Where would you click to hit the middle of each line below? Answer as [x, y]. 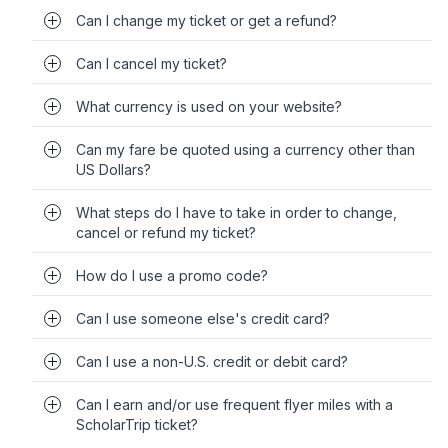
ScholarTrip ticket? [137, 424]
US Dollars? [113, 169]
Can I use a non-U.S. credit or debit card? [212, 361]
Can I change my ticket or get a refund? [206, 20]
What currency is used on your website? [209, 106]
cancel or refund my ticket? [166, 232]
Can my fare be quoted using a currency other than [245, 149]
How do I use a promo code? [172, 275]
